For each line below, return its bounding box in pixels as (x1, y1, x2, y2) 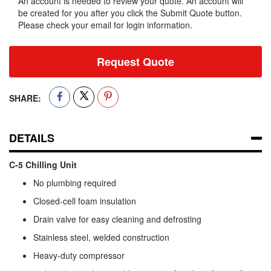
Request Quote (97, 54, 174, 70)
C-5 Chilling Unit (9, 158, 77, 171)
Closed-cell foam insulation (33, 195, 136, 207)
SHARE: (9, 92, 41, 105)
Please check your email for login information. (18, 19, 192, 31)
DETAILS (9, 130, 54, 146)
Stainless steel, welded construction (33, 231, 169, 244)
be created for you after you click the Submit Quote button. (18, 7, 242, 19)
